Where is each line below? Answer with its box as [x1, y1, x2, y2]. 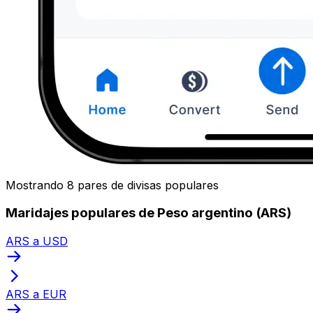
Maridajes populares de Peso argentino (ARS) [6, 205, 291, 221]
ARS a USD [6, 233, 68, 248]
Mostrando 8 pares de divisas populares [6, 177, 219, 192]
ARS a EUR [6, 286, 66, 301]
